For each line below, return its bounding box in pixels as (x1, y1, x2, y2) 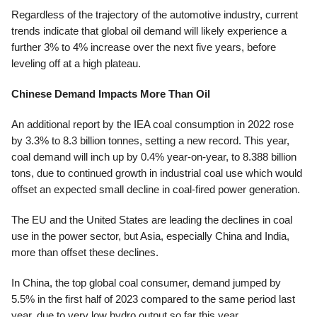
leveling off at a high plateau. (11, 57, 141, 69)
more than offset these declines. (11, 246, 158, 258)
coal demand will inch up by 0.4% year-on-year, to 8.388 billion (11, 151, 296, 163)
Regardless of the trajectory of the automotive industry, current (11, 8, 298, 21)
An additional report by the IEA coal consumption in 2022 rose (11, 118, 294, 130)
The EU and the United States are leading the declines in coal (11, 214, 292, 226)
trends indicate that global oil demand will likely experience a (11, 25, 287, 37)
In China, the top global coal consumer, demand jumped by (11, 277, 281, 289)
